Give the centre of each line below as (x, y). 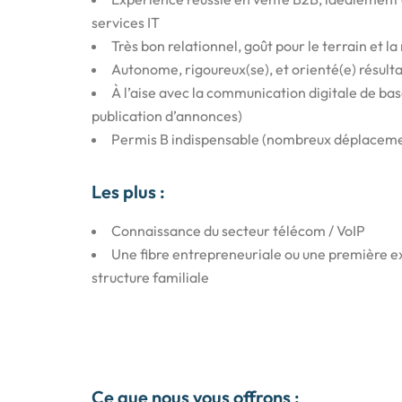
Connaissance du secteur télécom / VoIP (238, 231)
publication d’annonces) (167, 116)
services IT (126, 22)
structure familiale (150, 277)
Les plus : (128, 192)
